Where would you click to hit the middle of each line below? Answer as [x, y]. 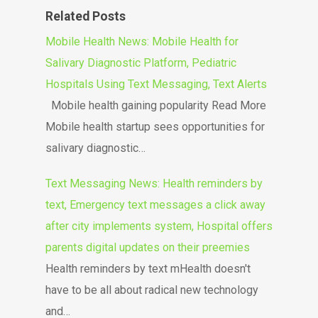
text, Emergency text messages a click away [155, 205]
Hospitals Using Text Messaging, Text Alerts [156, 84]
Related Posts [86, 16]
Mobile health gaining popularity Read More [156, 105]
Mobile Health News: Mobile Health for [142, 42]
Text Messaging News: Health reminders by [154, 183]
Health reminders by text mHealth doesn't [148, 269]
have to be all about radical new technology [152, 290]
